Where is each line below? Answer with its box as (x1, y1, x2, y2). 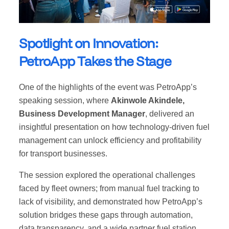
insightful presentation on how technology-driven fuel (18, 123, 210, 132)
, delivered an (145, 109, 194, 119)
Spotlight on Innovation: (18, 34, 158, 52)
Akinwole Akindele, (110, 96, 185, 105)
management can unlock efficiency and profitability (18, 136, 201, 145)
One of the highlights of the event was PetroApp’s (18, 83, 197, 92)
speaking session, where (18, 96, 111, 105)
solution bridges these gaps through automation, (18, 211, 193, 220)
